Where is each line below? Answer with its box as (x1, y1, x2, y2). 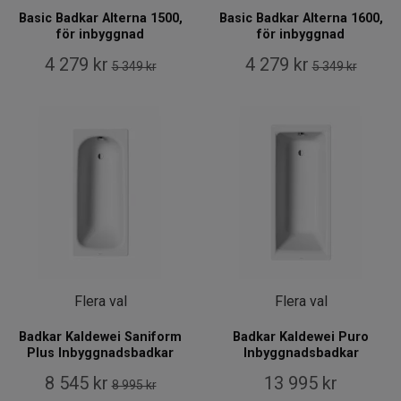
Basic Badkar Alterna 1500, (18, 11, 183, 27)
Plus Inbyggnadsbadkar (27, 346, 174, 362)
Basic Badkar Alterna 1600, (218, 11, 383, 27)
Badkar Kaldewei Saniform (19, 329, 182, 346)
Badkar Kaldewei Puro (233, 329, 369, 346)
